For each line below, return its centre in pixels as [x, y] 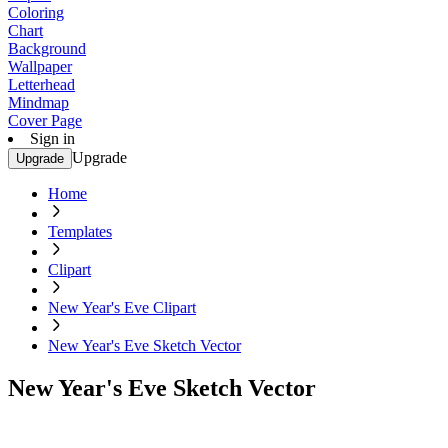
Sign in [52, 138]
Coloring [36, 12]
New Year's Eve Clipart [122, 307]
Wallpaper [40, 66]
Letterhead [41, 84]
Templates [80, 231]
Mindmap [38, 102]
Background [47, 48]
